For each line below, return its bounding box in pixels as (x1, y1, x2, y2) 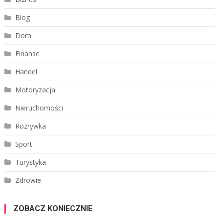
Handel (15, 66, 37, 76)
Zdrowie (15, 175, 41, 185)
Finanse (15, 48, 40, 58)
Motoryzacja (15, 85, 55, 94)
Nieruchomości (15, 103, 63, 112)
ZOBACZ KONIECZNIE (13, 203, 92, 213)
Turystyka (15, 157, 46, 167)
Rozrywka (15, 121, 46, 131)
